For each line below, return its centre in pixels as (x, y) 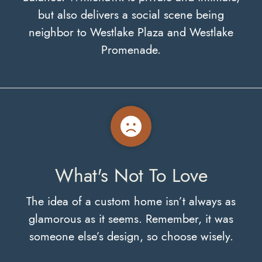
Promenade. (131, 50)
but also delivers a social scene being (131, 15)
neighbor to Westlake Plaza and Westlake (131, 32)
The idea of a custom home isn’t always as (131, 201)
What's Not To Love (131, 175)
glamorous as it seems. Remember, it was (131, 219)
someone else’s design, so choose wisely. (131, 236)
